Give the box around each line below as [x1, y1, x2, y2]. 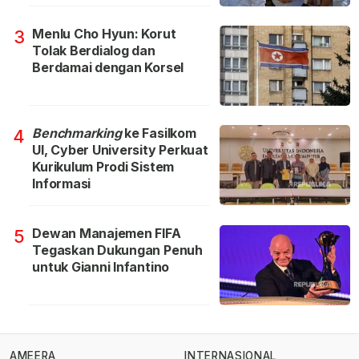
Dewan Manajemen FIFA [32, 225, 181, 242]
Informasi [32, 175, 91, 192]
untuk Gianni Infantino [32, 259, 170, 276]
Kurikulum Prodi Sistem [32, 159, 175, 175]
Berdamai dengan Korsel [32, 59, 184, 76]
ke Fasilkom [124, 125, 196, 142]
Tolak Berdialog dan [32, 42, 155, 59]
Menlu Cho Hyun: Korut [32, 26, 176, 42]
